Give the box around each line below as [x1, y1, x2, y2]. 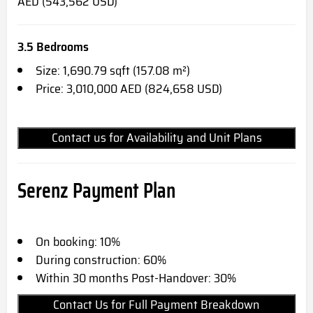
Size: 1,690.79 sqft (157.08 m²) [36, 60, 190, 80]
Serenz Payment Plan [17, 173, 175, 207]
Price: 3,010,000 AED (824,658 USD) [36, 78, 222, 99]
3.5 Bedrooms [17, 36, 89, 57]
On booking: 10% [36, 231, 120, 252]
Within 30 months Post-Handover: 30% [36, 268, 236, 288]
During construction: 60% [36, 249, 166, 270]
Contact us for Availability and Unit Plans [51, 127, 262, 147]
